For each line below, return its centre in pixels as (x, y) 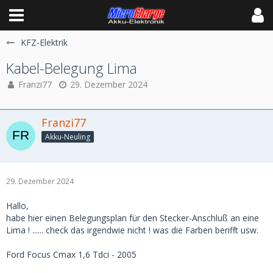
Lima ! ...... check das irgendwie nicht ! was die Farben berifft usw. (132, 230)
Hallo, (17, 205)
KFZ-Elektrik (44, 42)
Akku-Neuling (68, 136)
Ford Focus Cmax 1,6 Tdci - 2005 (71, 254)
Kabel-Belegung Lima (72, 68)
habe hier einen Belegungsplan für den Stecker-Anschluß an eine (133, 218)
